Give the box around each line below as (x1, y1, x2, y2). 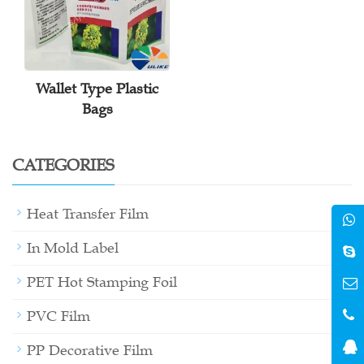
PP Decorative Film (27, 341, 153, 360)
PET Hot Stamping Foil (27, 273, 177, 292)
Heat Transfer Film (27, 205, 149, 223)
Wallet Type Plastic (36, 80, 158, 98)
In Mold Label (27, 239, 119, 258)
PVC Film (27, 307, 90, 326)
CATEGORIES (12, 154, 115, 175)
